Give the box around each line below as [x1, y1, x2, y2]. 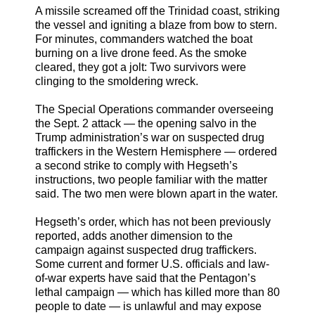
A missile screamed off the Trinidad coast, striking [35, 4, 280, 17]
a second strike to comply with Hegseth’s [35, 159, 238, 172]
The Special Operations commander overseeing [35, 103, 274, 115]
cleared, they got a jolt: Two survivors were [35, 60, 246, 73]
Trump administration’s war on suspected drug [35, 131, 264, 143]
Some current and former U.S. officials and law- [35, 257, 269, 270]
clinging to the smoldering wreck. [35, 75, 198, 87]
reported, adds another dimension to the [35, 229, 233, 242]
